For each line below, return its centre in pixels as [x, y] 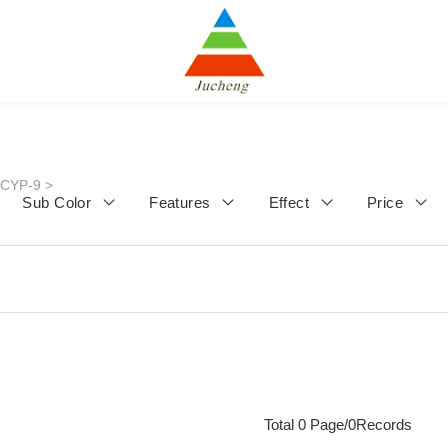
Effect [291, 203]
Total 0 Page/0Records [337, 425]
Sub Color [59, 203]
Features [182, 203]
